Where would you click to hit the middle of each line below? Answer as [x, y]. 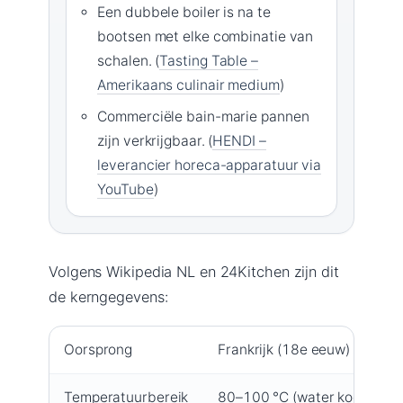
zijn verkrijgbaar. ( [155, 140]
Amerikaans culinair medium [188, 85]
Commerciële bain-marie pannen [203, 116]
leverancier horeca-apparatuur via [210, 165]
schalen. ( [129, 60]
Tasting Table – [209, 60]
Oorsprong [99, 349]
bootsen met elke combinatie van [206, 36]
